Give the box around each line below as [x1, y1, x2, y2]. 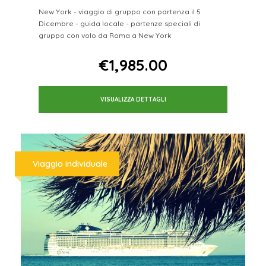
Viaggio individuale [33, 158, 107, 169]
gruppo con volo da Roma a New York [39, 30, 172, 40]
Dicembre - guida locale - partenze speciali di [39, 18, 200, 28]
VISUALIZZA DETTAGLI [100, 95, 166, 103]
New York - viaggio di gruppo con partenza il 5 [39, 7, 201, 16]
